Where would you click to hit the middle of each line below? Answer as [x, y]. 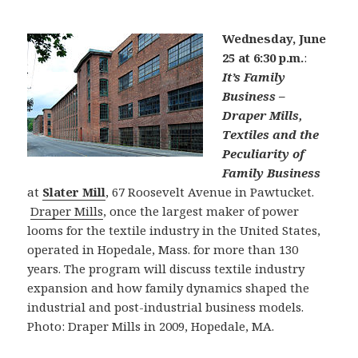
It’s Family [254, 77]
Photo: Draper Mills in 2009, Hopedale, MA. [151, 326]
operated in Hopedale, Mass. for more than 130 [163, 250]
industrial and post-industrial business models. [166, 307]
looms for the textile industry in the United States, [174, 231]
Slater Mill [74, 192]
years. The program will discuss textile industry [166, 269]
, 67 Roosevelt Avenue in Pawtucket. [210, 192]
